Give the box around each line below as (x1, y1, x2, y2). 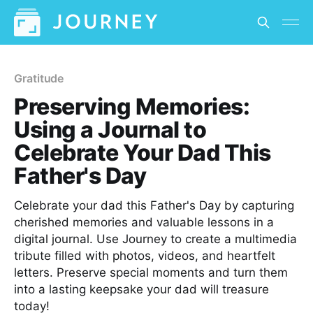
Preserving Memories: (14, 93, 250, 120)
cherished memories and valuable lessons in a (14, 215, 274, 229)
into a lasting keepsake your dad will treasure (14, 282, 269, 296)
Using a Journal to (14, 116, 207, 143)
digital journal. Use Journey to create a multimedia (14, 232, 297, 246)
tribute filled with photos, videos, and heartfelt (14, 249, 275, 263)
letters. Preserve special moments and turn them (14, 265, 288, 279)
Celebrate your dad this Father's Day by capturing (14, 198, 294, 212)
